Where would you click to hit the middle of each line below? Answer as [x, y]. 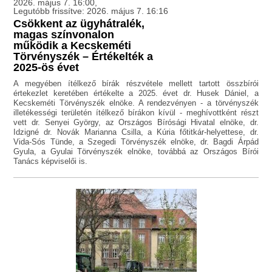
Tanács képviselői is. [51, 161]
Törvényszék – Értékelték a [83, 57]
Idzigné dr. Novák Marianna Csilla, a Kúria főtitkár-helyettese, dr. [136, 132]
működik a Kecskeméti [73, 46]
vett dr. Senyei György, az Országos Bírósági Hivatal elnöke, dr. [136, 123]
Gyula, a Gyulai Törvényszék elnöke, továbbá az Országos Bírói [136, 152]
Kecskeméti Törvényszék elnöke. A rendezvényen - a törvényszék [136, 103]
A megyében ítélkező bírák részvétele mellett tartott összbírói [136, 84]
